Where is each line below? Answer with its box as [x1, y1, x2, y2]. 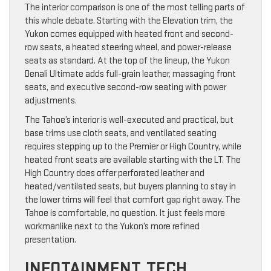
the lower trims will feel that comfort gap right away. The [25, 194, 240, 206]
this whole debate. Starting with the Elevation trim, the [25, 15, 233, 27]
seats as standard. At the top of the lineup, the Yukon [25, 54, 230, 67]
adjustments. [25, 94, 77, 106]
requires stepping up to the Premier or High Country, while [25, 140, 241, 152]
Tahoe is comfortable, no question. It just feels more [25, 207, 225, 219]
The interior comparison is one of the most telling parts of [25, 1, 245, 13]
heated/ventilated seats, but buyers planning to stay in [25, 180, 236, 192]
